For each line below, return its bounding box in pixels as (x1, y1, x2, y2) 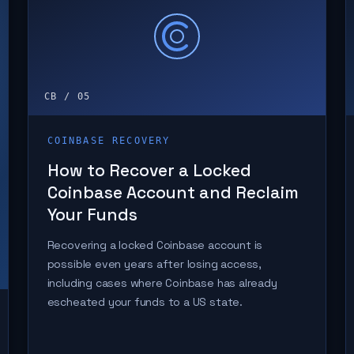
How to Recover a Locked (47, 160, 251, 181)
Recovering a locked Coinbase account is (47, 238, 263, 252)
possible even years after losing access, (47, 257, 262, 271)
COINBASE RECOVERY (47, 135, 171, 146)
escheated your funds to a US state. (47, 295, 243, 309)
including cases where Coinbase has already (47, 276, 277, 290)
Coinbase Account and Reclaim (47, 182, 299, 203)
